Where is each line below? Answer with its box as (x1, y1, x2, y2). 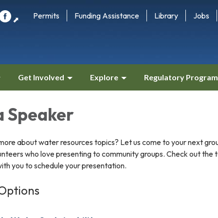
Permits (33, 11, 59, 20)
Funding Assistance (74, 11, 139, 20)
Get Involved (18, 73, 64, 82)
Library (154, 11, 178, 20)
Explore (90, 73, 118, 82)
